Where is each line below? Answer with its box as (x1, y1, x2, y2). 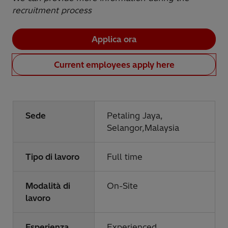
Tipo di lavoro (25, 151, 79, 162)
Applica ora (91, 34, 137, 44)
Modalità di (25, 180, 70, 191)
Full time (107, 151, 142, 162)
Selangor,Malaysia (107, 122, 179, 133)
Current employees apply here (53, 59, 175, 70)
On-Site (107, 180, 138, 191)
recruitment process (12, 5, 92, 15)
